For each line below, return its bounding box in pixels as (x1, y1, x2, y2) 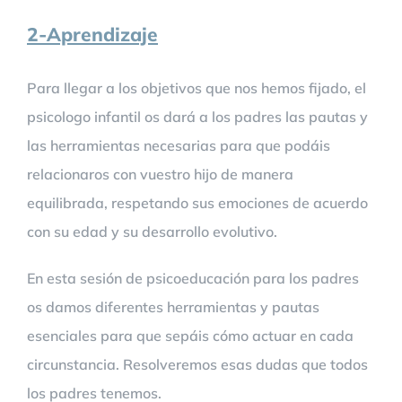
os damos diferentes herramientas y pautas (27, 297, 319, 316)
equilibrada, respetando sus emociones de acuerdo (27, 193, 368, 212)
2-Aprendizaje (27, 22, 158, 46)
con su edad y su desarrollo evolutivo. (27, 222, 277, 240)
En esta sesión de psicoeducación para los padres (27, 268, 359, 287)
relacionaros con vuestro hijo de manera (27, 164, 293, 183)
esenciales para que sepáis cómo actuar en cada (27, 326, 354, 345)
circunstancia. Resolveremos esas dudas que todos (27, 354, 368, 373)
